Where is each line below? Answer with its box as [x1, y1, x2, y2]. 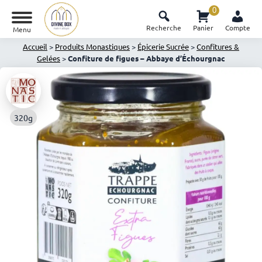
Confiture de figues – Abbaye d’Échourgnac [68, 53, 225, 63]
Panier [193, 23, 213, 32]
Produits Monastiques [55, 42, 130, 51]
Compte [225, 23, 250, 32]
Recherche [146, 23, 181, 32]
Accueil [23, 42, 47, 51]
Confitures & [196, 42, 239, 51]
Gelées [37, 53, 60, 63]
